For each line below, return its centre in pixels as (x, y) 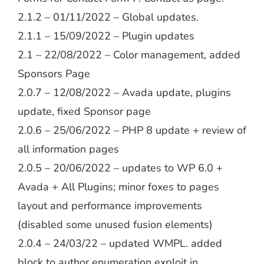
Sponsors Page (54, 74)
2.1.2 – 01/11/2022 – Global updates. (108, 17)
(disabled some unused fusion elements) (115, 225)
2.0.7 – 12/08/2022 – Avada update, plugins (124, 93)
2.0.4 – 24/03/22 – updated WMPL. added (120, 243)
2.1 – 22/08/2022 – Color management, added (129, 55)
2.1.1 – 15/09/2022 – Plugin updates (106, 36)
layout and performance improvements (110, 206)
